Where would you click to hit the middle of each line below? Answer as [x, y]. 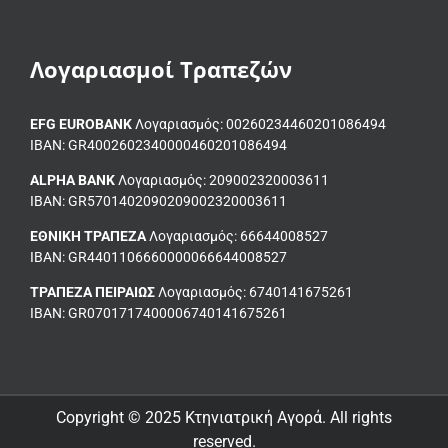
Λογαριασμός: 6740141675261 [254, 292]
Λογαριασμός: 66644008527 [237, 236]
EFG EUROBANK [81, 124]
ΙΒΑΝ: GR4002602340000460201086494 [158, 145]
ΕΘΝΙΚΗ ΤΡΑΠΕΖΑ [88, 236]
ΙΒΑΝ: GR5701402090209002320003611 [158, 201]
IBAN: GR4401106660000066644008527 [158, 257]
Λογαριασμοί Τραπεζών [161, 69]
